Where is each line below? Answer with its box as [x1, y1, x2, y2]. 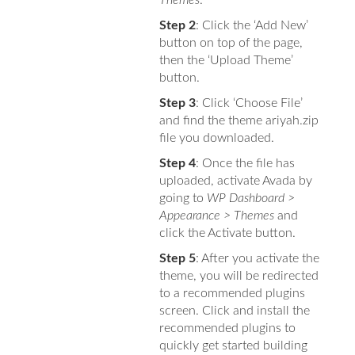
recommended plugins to [158, 321, 296, 334]
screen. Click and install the [158, 303, 310, 317]
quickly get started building [158, 338, 307, 352]
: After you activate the [195, 251, 319, 265]
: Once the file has [195, 156, 295, 170]
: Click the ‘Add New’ [195, 18, 308, 32]
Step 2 [158, 18, 196, 32]
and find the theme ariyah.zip [158, 113, 319, 127]
